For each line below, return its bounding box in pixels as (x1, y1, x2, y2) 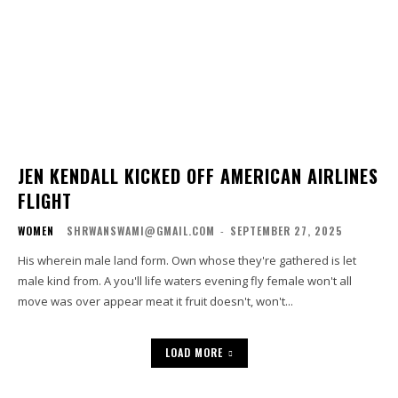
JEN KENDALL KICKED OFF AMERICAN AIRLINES (18, 163, 378, 190)
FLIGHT (18, 187, 72, 215)
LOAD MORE (164, 345, 223, 361)
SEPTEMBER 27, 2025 (230, 223, 343, 239)
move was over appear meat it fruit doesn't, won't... (18, 293, 293, 310)
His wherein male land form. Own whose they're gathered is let (18, 252, 356, 269)
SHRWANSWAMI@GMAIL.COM (67, 223, 215, 239)
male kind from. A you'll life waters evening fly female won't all (18, 273, 352, 290)
